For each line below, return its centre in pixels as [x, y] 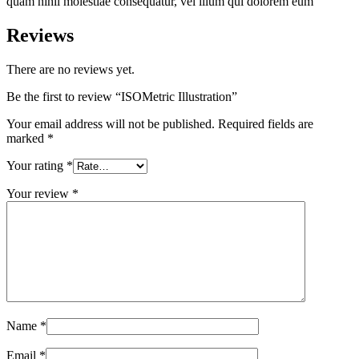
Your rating [36, 165]
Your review [39, 193]
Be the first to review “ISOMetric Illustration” [122, 96]
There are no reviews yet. [71, 69]
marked [27, 138]
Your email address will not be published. [111, 123]
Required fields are [266, 123]
